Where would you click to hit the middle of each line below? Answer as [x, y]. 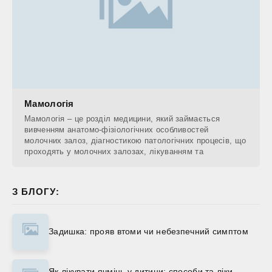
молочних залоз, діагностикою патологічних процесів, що [135, 140]
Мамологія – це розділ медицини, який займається [122, 118]
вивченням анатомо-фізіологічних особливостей [117, 129]
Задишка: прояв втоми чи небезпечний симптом [148, 232]
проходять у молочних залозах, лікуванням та [114, 151]
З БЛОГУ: [36, 191]
